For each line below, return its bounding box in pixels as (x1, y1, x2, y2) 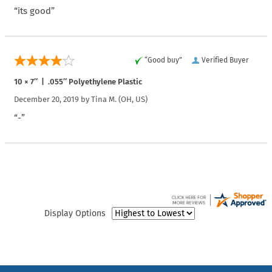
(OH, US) (117, 94, 148, 104)
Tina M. (91, 94, 117, 104)
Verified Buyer (202, 55, 249, 64)
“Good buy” (144, 55, 182, 64)
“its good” (14, 5, 55, 16)
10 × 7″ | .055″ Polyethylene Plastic (14, 76, 142, 86)
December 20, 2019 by (14, 94, 91, 104)
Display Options (44, 208, 106, 219)
